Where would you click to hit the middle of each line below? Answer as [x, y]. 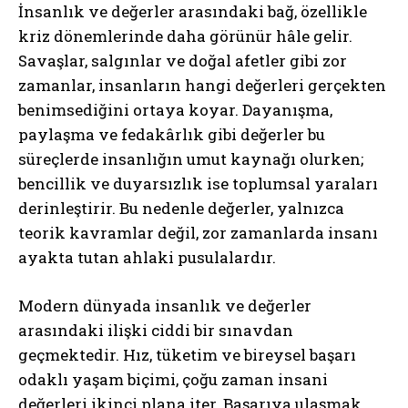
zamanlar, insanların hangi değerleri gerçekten [202, 85]
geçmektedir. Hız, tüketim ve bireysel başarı [187, 354]
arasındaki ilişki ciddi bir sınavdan [156, 330]
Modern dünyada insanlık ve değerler [165, 305]
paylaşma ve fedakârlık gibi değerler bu [172, 134]
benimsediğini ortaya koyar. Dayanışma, [175, 109]
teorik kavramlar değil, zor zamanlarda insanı [198, 232]
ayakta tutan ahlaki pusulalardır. [147, 257]
